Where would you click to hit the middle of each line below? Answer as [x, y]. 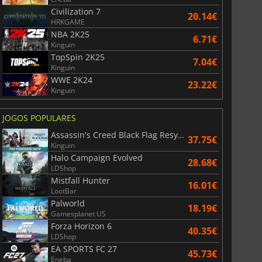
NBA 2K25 [70, 34]
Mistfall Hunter [80, 180]
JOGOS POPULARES [39, 118]
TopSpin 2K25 [77, 57]
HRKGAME [68, 22]
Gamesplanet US [78, 213]
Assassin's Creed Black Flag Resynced [181, 135]
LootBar [63, 191]
